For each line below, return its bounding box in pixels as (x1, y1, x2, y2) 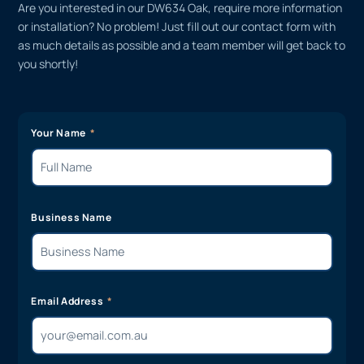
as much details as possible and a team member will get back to (18, 37, 346, 54)
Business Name (31, 210, 112, 224)
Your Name (31, 126, 89, 141)
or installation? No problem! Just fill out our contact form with (18, 19, 336, 35)
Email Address (31, 293, 106, 308)
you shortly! (18, 56, 79, 72)
